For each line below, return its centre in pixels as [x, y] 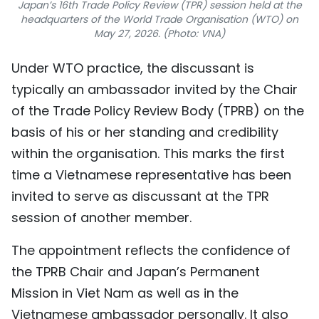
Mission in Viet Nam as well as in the [125, 293]
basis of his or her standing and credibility [145, 132]
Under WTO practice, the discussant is [133, 68]
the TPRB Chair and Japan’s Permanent [136, 272]
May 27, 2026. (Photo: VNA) [159, 34]
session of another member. [101, 218]
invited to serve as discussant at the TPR [140, 197]
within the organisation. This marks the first [148, 154]
